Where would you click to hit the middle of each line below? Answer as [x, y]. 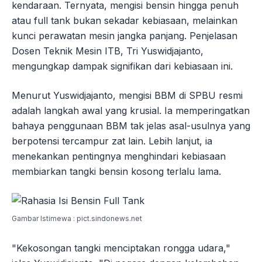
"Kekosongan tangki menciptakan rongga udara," [121, 248]
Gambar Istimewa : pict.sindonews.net [77, 218]
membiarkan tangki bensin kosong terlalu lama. [116, 171]
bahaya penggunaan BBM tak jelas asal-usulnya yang [131, 125]
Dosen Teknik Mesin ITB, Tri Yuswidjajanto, [108, 51]
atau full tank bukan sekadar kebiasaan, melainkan [125, 20]
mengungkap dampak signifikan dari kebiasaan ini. [122, 66]
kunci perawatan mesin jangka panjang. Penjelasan [125, 35]
